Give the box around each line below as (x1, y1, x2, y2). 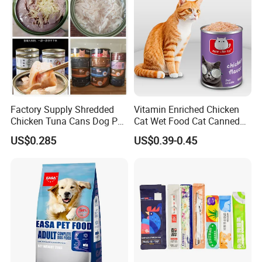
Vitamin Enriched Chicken (133, 102, 239, 116)
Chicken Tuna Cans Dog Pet (11, 114, 126, 127)
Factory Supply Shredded (11, 102, 115, 116)
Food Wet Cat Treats (11, 126, 95, 139)
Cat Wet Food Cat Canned (133, 114, 240, 127)
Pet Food (133, 126, 171, 139)
